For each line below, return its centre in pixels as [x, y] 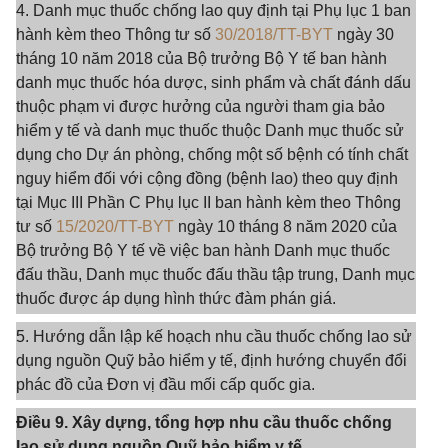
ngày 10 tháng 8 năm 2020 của [285, 226]
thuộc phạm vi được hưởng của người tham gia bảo [200, 106]
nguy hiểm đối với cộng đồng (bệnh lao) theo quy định [207, 178]
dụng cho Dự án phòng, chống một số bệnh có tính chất [212, 154]
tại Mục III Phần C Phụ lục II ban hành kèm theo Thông [208, 202]
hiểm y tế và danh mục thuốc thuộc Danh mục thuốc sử [210, 130]
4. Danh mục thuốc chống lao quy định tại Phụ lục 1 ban [213, 10]
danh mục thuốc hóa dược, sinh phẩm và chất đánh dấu [213, 82]
